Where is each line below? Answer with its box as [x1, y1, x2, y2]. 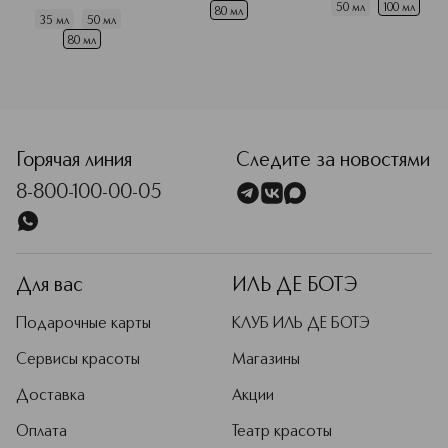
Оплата [16, 424, 67, 440]
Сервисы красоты [16, 352, 140, 368]
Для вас [16, 276, 83, 296]
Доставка [16, 388, 85, 404]
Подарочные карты [16, 316, 151, 332]
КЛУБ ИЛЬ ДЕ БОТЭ [232, 316, 370, 332]
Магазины [232, 352, 300, 368]
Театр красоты [232, 424, 332, 440]
